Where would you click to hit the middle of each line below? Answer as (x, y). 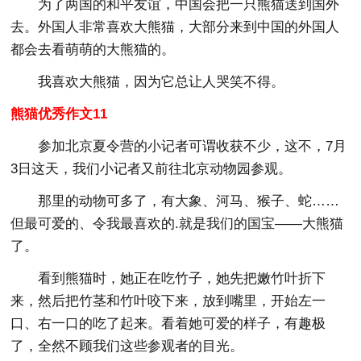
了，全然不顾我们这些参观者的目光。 (127, 346)
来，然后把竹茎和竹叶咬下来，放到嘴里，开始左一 (168, 301)
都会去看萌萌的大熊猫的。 (93, 49)
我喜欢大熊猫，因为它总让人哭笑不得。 (162, 81)
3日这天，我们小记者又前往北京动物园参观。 (151, 168)
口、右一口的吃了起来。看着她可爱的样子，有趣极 (168, 323)
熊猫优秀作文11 (59, 114)
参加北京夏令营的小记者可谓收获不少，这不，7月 (193, 146)
